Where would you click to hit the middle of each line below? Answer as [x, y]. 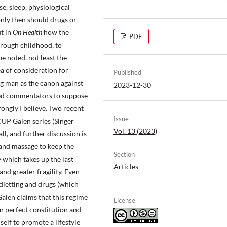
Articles [126, 166]
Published [127, 72]
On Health [27, 32]
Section [124, 154]
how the [55, 32]
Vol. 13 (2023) [135, 131]
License [124, 200]
